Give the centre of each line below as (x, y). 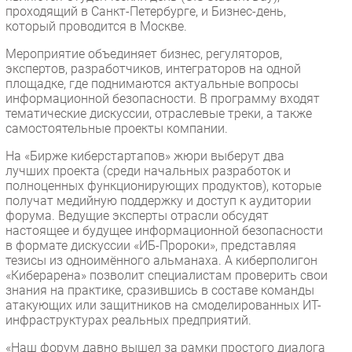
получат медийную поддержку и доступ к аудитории (158, 200)
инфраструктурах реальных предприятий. (128, 320)
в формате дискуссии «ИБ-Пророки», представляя (151, 245)
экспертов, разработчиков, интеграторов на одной (153, 68)
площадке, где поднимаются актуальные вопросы (152, 83)
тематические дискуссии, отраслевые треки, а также (159, 113)
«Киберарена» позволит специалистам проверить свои (167, 275)
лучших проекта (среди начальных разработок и (148, 170)
